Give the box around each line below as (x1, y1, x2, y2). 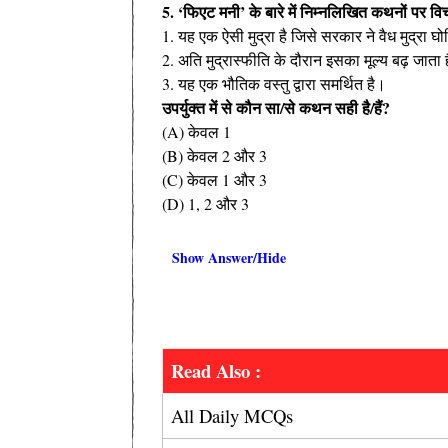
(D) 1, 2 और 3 (162, 192, 249, 214)
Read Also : (171, 356, 261, 384)
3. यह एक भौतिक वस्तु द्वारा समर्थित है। (162, 72, 386, 94)
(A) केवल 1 (162, 120, 231, 142)
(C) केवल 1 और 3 (162, 168, 267, 190)
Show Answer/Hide (172, 246, 286, 268)
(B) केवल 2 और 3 (162, 144, 267, 166)
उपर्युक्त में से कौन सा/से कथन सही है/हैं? (162, 95, 390, 119)
